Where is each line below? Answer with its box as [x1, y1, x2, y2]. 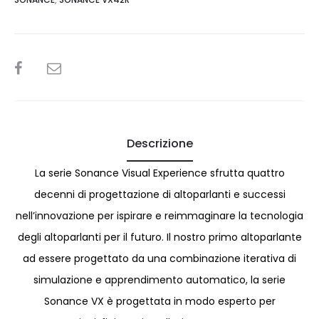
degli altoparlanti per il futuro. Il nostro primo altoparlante [17, 229, 302, 244]
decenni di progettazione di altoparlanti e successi [33, 187, 286, 202]
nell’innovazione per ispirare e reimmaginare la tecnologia [16, 208, 303, 223]
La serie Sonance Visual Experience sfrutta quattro [34, 165, 285, 180]
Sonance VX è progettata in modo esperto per [43, 293, 276, 308]
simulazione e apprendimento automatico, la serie [33, 272, 286, 287]
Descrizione [126, 135, 193, 152]
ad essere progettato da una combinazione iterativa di [23, 251, 296, 266]
